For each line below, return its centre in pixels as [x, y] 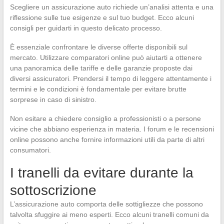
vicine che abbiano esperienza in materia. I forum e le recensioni [112, 129]
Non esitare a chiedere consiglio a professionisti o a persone [105, 118]
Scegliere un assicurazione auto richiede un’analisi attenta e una [111, 7]
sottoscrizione [53, 190]
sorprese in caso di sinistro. [53, 99]
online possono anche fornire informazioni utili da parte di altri [107, 139]
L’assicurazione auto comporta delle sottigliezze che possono [106, 204]
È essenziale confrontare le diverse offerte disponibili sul [98, 47]
